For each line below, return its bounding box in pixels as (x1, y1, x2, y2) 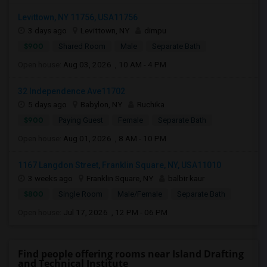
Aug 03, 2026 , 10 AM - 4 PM (63, 60, 166, 69)
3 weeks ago (28, 173, 73, 183)
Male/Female (117, 190, 162, 198)
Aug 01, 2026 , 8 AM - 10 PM (63, 133, 166, 143)
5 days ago (28, 100, 67, 109)
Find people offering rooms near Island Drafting (18, 247, 244, 260)
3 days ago (28, 26, 67, 35)
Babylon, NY (80, 100, 122, 109)
